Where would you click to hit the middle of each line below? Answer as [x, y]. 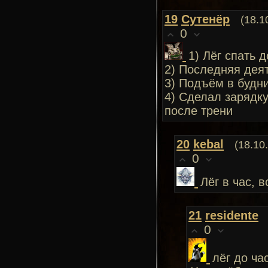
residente [232, 215]
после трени [199, 111]
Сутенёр [205, 19]
